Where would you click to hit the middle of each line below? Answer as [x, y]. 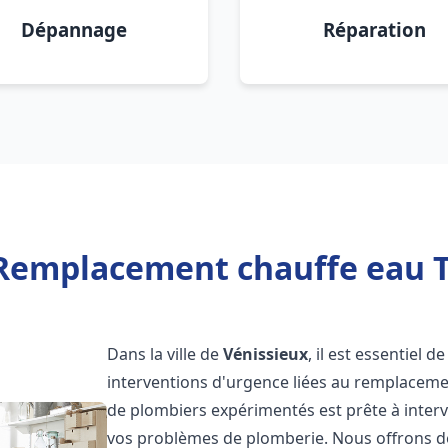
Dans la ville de [165, 354]
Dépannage [74, 29]
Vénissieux [266, 354]
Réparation [374, 29]
